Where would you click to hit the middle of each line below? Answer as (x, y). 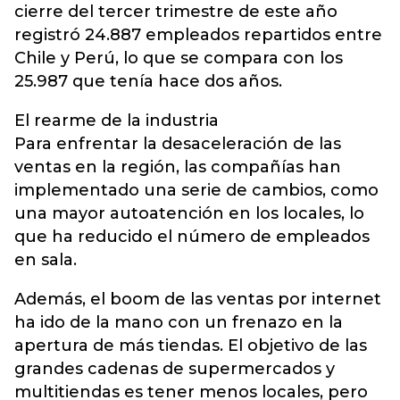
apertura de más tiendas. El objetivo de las (191, 346)
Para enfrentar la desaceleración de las (178, 144)
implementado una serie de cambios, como (196, 190)
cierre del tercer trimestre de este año (176, 12)
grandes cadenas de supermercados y (175, 369)
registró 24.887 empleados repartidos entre (198, 35)
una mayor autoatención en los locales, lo (189, 213)
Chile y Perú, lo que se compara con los (179, 58)
